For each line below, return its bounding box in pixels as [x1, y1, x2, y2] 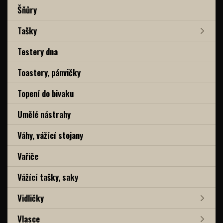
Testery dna [17, 45, 58, 58]
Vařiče [17, 150, 38, 162]
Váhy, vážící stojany [17, 129, 83, 141]
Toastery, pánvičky [17, 66, 81, 79]
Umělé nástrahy [17, 108, 71, 120]
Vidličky [17, 192, 44, 204]
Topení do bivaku [17, 87, 74, 100]
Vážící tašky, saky [17, 171, 78, 183]
